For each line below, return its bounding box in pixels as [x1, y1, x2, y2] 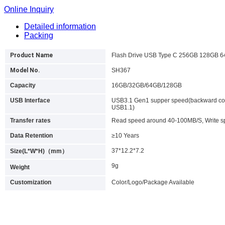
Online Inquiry [4, 5, 54, 14]
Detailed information [24, 22, 96, 31]
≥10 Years [111, 132, 139, 140]
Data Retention [10, 132, 53, 140]
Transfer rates [10, 117, 51, 125]
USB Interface [10, 97, 50, 104]
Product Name [10, 52, 53, 59]
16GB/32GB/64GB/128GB [111, 82, 182, 89]
